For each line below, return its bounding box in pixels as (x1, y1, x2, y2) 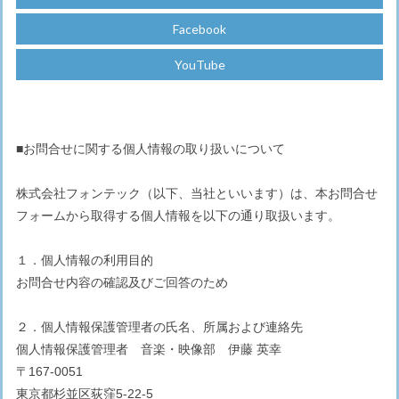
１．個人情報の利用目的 (16, 253, 153, 268)
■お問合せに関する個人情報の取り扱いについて (16, 142, 285, 157)
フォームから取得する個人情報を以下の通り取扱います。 (16, 208, 340, 224)
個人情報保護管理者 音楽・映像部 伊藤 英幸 (16, 342, 281, 357)
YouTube (174, 57, 225, 73)
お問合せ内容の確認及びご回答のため (16, 275, 228, 290)
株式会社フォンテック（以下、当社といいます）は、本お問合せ (16, 186, 378, 201)
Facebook (173, 21, 226, 37)
